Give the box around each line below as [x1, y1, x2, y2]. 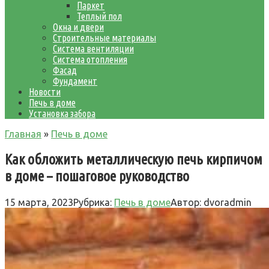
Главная [5, 128, 41, 139]
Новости [29, 86, 61, 97]
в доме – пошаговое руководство [5, 168, 189, 184]
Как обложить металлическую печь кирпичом [5, 151, 262, 168]
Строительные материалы [53, 32, 156, 43]
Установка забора [29, 108, 95, 119]
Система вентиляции [53, 43, 134, 54]
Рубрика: [73, 196, 112, 208]
